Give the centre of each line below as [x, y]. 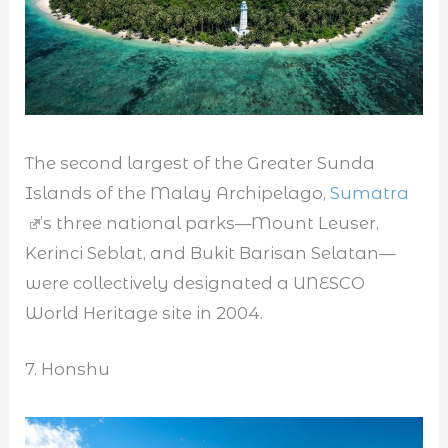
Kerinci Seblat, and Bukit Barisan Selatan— [210, 253]
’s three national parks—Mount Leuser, [210, 223]
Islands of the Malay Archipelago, [178, 193]
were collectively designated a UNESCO [195, 283]
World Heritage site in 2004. [144, 313]
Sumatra [370, 193]
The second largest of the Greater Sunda [200, 163]
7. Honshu [70, 369]
